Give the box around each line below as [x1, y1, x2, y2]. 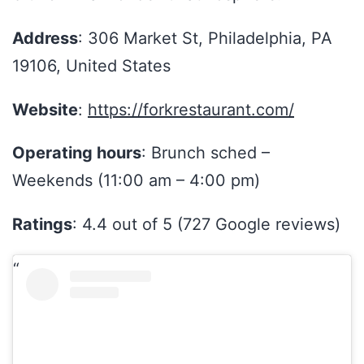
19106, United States [12, 55, 171, 76]
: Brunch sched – [141, 143, 270, 163]
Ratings [12, 214, 72, 235]
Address [12, 28, 78, 48]
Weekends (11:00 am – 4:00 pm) [12, 171, 260, 191]
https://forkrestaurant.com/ [88, 99, 294, 119]
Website [12, 99, 78, 119]
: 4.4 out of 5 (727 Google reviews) [72, 214, 340, 235]
